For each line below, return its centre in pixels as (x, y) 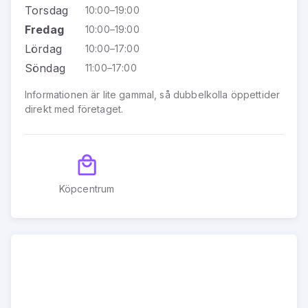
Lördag (43, 48)
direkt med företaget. (74, 109)
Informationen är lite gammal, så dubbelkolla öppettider (153, 94)
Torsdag (47, 10)
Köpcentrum (87, 188)
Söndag (45, 68)
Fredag (44, 29)
